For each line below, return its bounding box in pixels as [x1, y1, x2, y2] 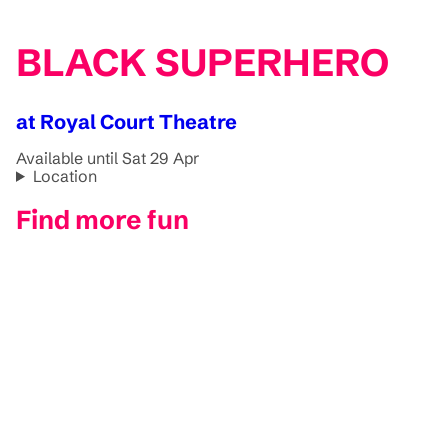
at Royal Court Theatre [16, 108, 237, 134]
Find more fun [16, 204, 189, 237]
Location [32, 165, 97, 186]
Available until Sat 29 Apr [16, 147, 199, 168]
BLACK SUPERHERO [16, 39, 389, 87]
